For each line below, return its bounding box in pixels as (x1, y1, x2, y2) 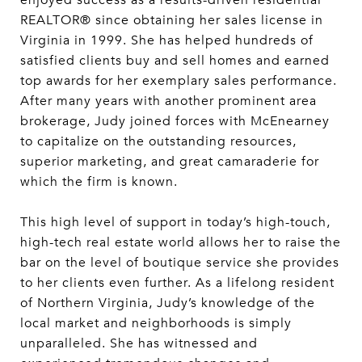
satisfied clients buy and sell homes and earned (20, 52, 330, 69)
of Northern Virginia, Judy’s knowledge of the (20, 294, 315, 312)
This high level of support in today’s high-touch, (20, 213, 330, 231)
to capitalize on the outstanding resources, (20, 133, 297, 150)
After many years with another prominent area (20, 92, 317, 110)
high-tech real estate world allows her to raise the (20, 234, 341, 251)
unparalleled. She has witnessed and (20, 335, 258, 352)
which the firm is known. (20, 173, 178, 191)
